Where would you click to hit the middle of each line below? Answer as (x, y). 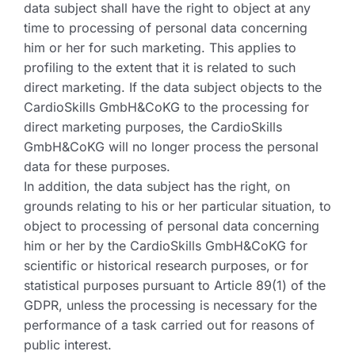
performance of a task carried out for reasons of (169, 325)
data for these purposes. (97, 166)
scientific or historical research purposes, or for (166, 265)
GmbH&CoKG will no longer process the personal (171, 147)
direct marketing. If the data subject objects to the (173, 87)
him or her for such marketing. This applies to (160, 48)
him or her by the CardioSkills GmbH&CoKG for (166, 246)
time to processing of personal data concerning (166, 28)
